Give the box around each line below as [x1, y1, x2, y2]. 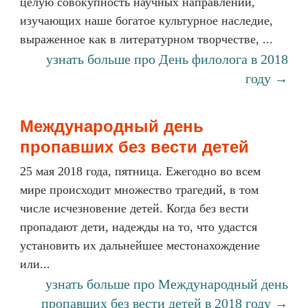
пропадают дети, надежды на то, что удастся [20, 220, 257, 234]
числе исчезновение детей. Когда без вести [20, 201, 249, 215]
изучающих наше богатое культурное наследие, [20, 14, 273, 27]
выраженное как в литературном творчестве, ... [20, 32, 273, 46]
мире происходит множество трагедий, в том [20, 183, 258, 197]
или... [20, 257, 50, 271]
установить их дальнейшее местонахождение [20, 239, 260, 252]
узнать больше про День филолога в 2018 [46, 52, 288, 67]
